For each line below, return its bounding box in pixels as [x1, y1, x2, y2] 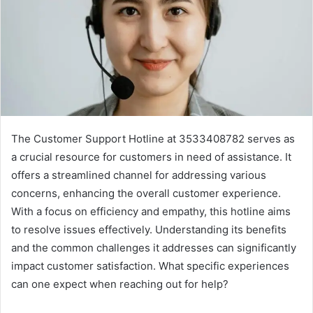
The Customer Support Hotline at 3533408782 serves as [11, 132, 295, 146]
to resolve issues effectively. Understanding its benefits [11, 223, 286, 237]
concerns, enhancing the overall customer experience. [11, 187, 281, 201]
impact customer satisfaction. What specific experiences [11, 259, 289, 273]
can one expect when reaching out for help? [11, 277, 228, 291]
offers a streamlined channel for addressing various [11, 168, 266, 182]
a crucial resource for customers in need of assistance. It [11, 150, 291, 164]
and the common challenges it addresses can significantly [11, 241, 296, 255]
